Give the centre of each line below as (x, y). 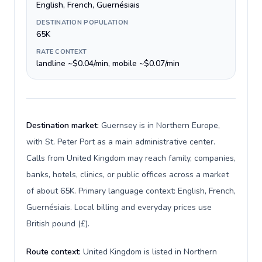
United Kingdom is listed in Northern (150, 252)
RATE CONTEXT (62, 52)
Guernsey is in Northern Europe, (161, 125)
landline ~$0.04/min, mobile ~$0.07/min (108, 63)
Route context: (55, 252)
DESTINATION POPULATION (82, 23)
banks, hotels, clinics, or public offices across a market (127, 175)
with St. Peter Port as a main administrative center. (121, 142)
